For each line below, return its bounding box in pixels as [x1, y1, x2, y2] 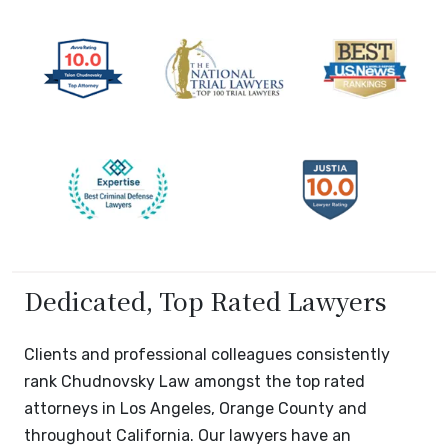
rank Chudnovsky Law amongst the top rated [24, 372, 365, 392]
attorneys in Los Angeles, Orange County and [24, 399, 367, 419]
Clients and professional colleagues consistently [24, 345, 390, 365]
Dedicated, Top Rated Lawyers [24, 283, 387, 319]
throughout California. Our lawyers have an [24, 426, 351, 446]
